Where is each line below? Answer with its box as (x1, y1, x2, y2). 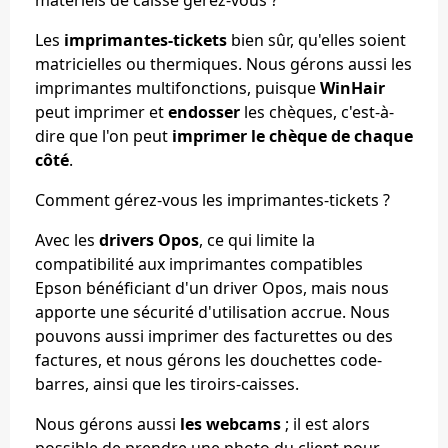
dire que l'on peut (35, 124, 172, 147)
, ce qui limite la (199, 228, 315, 251)
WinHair (320, 76, 385, 99)
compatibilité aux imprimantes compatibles (35, 252, 363, 275)
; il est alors (281, 412, 370, 435)
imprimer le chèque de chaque (172, 124, 413, 147)
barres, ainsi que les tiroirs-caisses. (35, 372, 299, 395)
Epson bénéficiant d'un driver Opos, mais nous (35, 276, 389, 299)
